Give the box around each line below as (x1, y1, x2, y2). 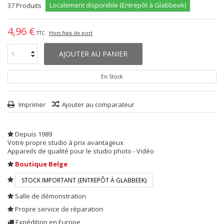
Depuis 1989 (13, 129, 52, 138)
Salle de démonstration (15, 191, 86, 200)
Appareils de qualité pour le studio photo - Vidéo (7, 146, 154, 155)
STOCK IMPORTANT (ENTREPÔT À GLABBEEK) (21, 176, 146, 184)
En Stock (101, 73, 123, 80)
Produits (16, 1, 41, 10)
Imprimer (17, 100, 45, 109)
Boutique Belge (15, 159, 67, 168)
